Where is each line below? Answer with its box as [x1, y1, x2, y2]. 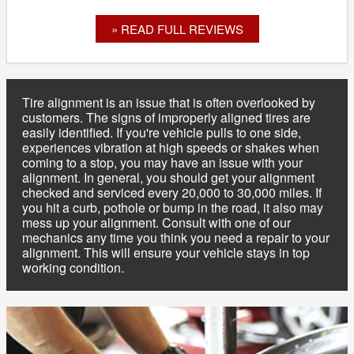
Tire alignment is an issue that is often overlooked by [22, 92, 315, 111]
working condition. [22, 258, 124, 277]
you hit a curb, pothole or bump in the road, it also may [22, 198, 323, 217]
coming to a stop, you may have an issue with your [22, 153, 303, 171]
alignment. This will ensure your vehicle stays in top [22, 243, 310, 262]
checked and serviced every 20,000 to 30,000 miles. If [22, 183, 322, 201]
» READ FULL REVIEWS [111, 20, 243, 37]
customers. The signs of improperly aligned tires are [22, 107, 311, 126]
